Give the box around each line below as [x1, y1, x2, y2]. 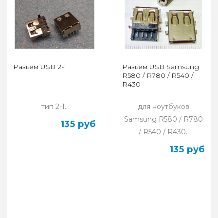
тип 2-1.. [41, 102, 68, 111]
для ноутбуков [138, 102, 189, 111]
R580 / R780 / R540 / [122, 71, 193, 80]
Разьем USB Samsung [122, 62, 199, 72]
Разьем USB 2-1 [13, 62, 66, 72]
